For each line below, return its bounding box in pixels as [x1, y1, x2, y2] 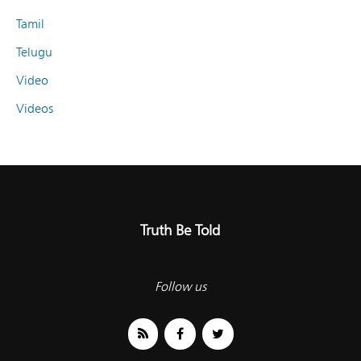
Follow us [155, 278, 206, 294]
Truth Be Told [140, 220, 221, 239]
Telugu [16, 44, 52, 60]
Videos [16, 100, 53, 116]
